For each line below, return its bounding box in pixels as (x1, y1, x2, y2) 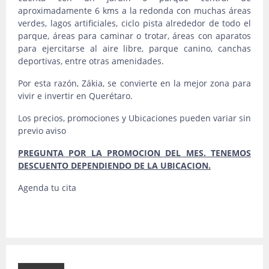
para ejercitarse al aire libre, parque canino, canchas (18, 43, 251, 54)
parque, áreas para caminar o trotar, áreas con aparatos (18, 30, 251, 41)
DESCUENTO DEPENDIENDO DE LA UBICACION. (18, 160, 211, 171)
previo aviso (18, 125, 66, 136)
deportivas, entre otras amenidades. (18, 55, 164, 67)
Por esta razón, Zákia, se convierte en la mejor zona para (18, 77, 251, 89)
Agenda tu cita (18, 182, 76, 193)
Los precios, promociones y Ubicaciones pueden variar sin (18, 112, 251, 124)
